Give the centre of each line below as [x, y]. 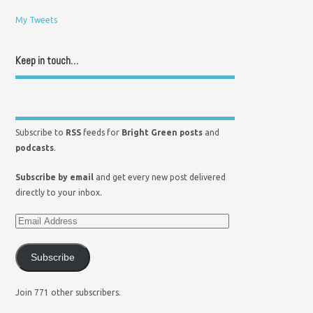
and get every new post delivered [160, 177]
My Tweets [37, 20]
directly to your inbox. [59, 192]
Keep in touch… [47, 61]
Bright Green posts [162, 133]
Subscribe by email [55, 177]
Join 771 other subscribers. [68, 293]
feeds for [102, 133]
